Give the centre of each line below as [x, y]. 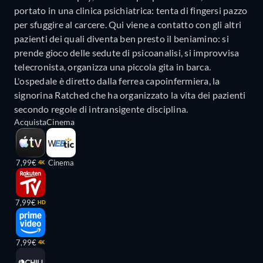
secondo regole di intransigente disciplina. [101, 109]
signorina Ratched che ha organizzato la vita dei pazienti [130, 95]
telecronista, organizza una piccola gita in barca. [112, 66]
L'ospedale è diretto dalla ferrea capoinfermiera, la [117, 80]
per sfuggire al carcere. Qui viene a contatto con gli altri [128, 24]
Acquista [30, 122]
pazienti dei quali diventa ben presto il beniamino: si [122, 38]
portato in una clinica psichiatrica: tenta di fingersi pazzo [131, 10]
